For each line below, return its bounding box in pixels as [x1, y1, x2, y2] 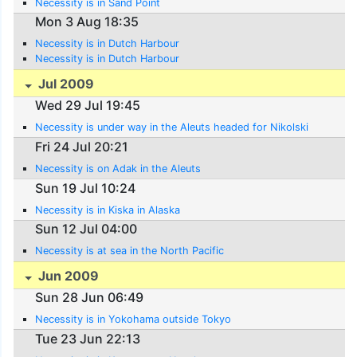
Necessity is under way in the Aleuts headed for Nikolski [35, 121, 309, 134]
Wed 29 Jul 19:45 [35, 97, 141, 114]
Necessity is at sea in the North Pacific [35, 245, 225, 257]
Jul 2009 [35, 76, 95, 92]
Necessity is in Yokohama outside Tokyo [35, 313, 232, 326]
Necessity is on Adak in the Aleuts [35, 163, 202, 175]
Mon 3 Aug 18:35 [35, 14, 139, 30]
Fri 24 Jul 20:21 [35, 139, 129, 155]
